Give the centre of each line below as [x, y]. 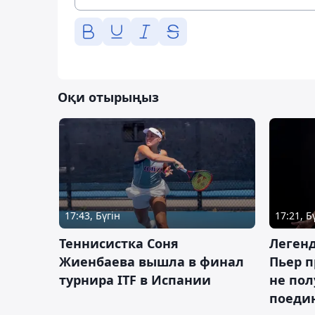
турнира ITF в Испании [135, 280]
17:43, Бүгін [92, 216]
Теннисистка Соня [119, 244]
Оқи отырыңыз [108, 97]
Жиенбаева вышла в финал [152, 262]
